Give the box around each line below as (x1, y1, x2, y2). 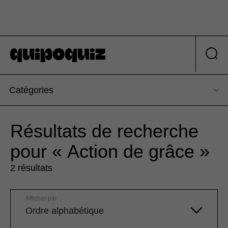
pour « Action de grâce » (10, 141, 210, 162)
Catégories (9, 85, 53, 96)
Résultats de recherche (10, 121, 198, 142)
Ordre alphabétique (25, 206, 104, 216)
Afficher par (25, 195, 57, 203)
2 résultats (10, 163, 52, 174)
